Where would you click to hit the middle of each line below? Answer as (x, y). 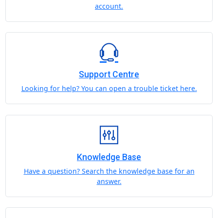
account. (109, 6)
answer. (109, 181)
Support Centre (109, 75)
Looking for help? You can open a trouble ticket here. (109, 89)
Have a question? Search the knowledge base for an (109, 171)
